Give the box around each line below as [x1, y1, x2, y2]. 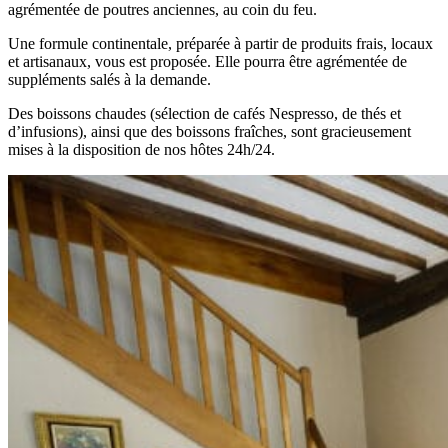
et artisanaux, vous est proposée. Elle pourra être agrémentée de [8, 52, 407, 70]
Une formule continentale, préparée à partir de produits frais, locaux [8, 34, 433, 52]
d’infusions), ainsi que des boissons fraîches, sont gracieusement [8, 122, 411, 140]
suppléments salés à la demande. [8, 70, 211, 88]
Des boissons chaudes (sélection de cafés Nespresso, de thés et [8, 104, 401, 122]
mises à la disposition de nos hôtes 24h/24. [8, 140, 275, 158]
